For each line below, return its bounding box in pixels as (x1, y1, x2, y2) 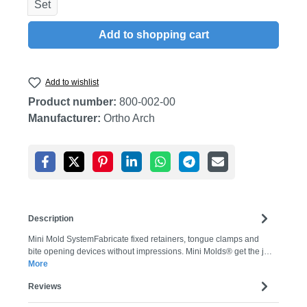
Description (28, 213, 73, 223)
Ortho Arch (103, 112, 155, 125)
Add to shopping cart (98, 29, 209, 40)
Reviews (28, 281, 62, 291)
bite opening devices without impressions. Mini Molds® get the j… (28, 247, 272, 257)
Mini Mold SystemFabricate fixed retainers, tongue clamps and (28, 234, 259, 245)
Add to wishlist (45, 77, 99, 87)
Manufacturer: (28, 112, 101, 125)
